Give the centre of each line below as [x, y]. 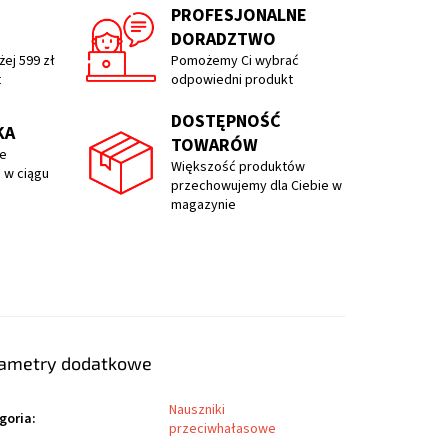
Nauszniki [197, 410]
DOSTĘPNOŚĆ [225, 122]
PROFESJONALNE [238, 16]
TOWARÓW [214, 146]
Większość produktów [237, 167]
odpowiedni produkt [231, 80]
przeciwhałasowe [223, 429]
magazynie [203, 205]
